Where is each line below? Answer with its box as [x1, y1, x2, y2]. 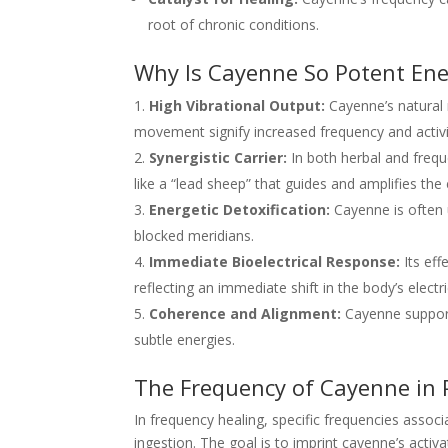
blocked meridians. [134, 225, 255, 245]
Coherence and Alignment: [149, 303, 342, 323]
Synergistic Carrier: [149, 147, 288, 167]
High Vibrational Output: [149, 95, 326, 115]
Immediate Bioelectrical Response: [149, 251, 401, 271]
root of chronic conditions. [148, 14, 320, 34]
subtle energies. [134, 329, 236, 349]
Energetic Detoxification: [149, 199, 331, 219]
